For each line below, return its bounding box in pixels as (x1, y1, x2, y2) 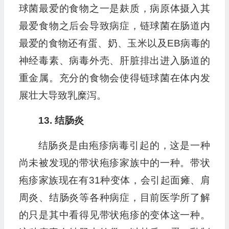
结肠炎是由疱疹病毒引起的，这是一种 (38, 140, 210, 151)
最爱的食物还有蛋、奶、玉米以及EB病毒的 (18, 38, 210, 49)
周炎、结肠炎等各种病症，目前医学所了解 (18, 192, 210, 203)
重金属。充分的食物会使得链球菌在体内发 (18, 73, 210, 84)
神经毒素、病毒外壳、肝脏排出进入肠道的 (18, 55, 210, 66)
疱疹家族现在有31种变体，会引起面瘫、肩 (18, 175, 210, 186)
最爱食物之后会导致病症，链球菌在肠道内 (18, 20, 210, 32)
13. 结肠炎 (38, 115, 84, 126)
